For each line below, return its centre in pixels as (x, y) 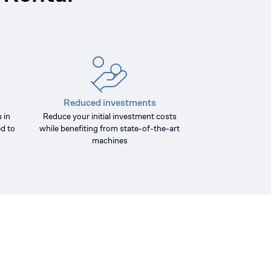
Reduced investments (109, 103)
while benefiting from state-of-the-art (109, 128)
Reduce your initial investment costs (109, 116)
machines (109, 140)
